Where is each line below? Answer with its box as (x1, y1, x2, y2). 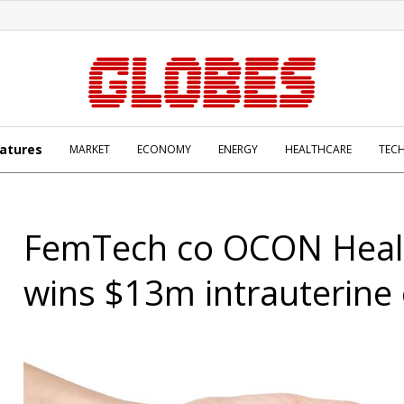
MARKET (69, 142, 110, 157)
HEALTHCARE (285, 142, 352, 157)
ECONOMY (137, 142, 191, 157)
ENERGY (218, 142, 258, 157)
